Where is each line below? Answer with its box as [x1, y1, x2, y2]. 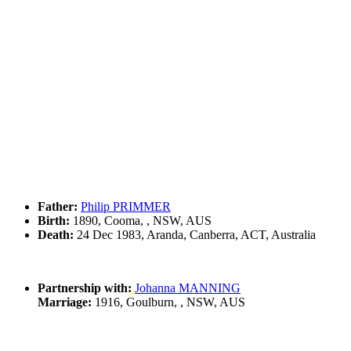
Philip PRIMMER [81, 199, 171, 213]
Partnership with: [38, 280, 132, 295]
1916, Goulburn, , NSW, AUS [92, 295, 245, 309]
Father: [38, 199, 78, 213]
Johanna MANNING [135, 280, 241, 295]
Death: [38, 227, 74, 241]
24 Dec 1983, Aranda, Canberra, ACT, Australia [74, 227, 316, 241]
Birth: [38, 213, 70, 227]
